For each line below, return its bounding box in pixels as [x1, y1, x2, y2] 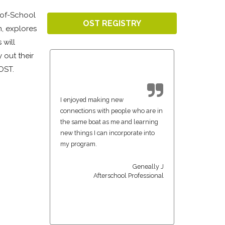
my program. [60, 140, 97, 148]
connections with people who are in [60, 106, 163, 115]
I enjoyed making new [60, 95, 124, 103]
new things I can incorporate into [60, 129, 155, 137]
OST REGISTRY [83, 18, 141, 28]
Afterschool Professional [93, 171, 164, 179]
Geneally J [133, 162, 164, 170]
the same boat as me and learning [60, 118, 158, 126]
